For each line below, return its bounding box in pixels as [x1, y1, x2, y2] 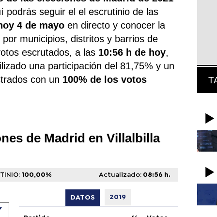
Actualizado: [98, 170, 141, 179]
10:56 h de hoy [98, 46, 166, 58]
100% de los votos [62, 74, 147, 85]
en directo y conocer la [67, 19, 166, 31]
